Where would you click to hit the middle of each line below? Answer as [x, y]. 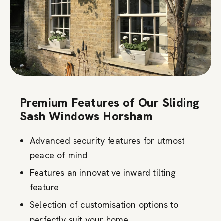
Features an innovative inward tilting [103, 172]
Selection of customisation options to [104, 204]
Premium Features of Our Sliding [110, 102]
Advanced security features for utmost [107, 140]
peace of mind [59, 155]
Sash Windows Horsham [88, 116]
